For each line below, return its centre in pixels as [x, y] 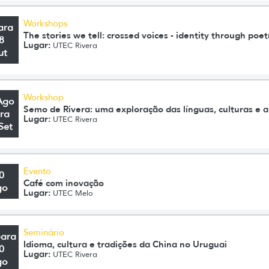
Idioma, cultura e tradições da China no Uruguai [125, 244]
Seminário [44, 232]
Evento [38, 171]
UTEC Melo [72, 193]
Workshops [46, 23]
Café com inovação [64, 183]
